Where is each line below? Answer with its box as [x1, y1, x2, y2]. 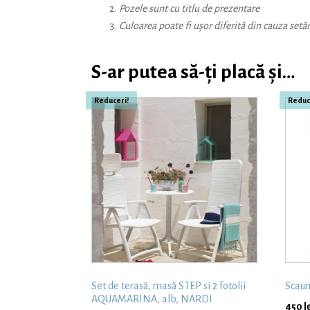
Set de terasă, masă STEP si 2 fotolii [91, 280, 246, 292]
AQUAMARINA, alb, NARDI [91, 293, 212, 305]
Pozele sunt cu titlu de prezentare [119, 3, 259, 15]
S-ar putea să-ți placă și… [91, 62, 295, 83]
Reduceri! [94, 96, 129, 105]
